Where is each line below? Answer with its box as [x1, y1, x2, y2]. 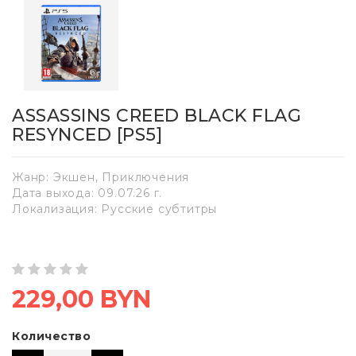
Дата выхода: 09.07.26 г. [12, 186, 163, 201]
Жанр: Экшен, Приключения [12, 170, 190, 185]
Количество [12, 329, 91, 344]
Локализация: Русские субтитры [12, 202, 218, 217]
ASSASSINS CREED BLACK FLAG [12, 105, 301, 127]
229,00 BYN [12, 284, 151, 315]
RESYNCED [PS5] [12, 124, 162, 146]
